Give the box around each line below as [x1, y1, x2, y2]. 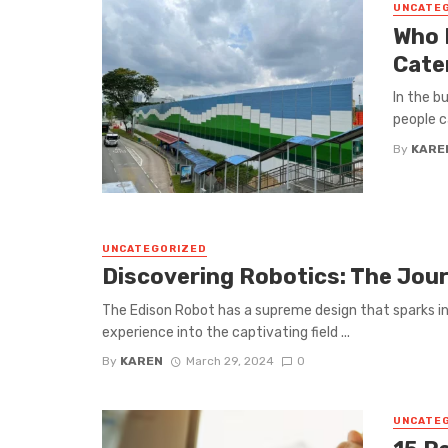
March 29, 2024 [185, 354, 274, 369]
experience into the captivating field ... [102, 323, 350, 341]
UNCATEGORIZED [102, 242, 207, 255]
